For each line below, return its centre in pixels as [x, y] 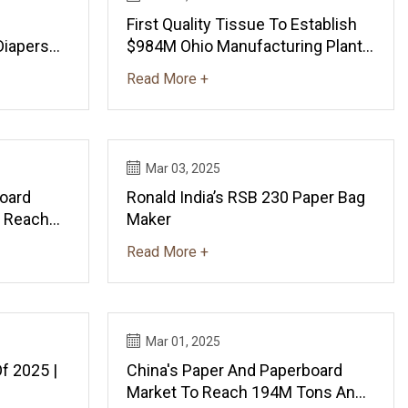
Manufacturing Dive [197, 67]
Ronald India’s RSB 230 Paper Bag [246, 197]
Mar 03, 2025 [184, 168]
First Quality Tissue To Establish [242, 24]
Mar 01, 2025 [184, 341]
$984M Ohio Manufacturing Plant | [249, 46]
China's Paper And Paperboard [235, 370]
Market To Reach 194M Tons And [246, 392]
